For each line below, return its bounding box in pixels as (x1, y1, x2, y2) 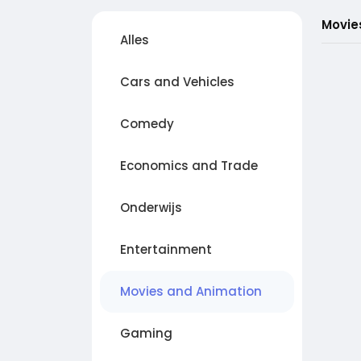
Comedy (120, 115, 174, 132)
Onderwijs (120, 199, 182, 216)
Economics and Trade (120, 157, 258, 174)
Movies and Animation (120, 283, 262, 300)
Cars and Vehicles (120, 73, 234, 90)
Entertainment (120, 241, 212, 258)
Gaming (120, 325, 172, 342)
